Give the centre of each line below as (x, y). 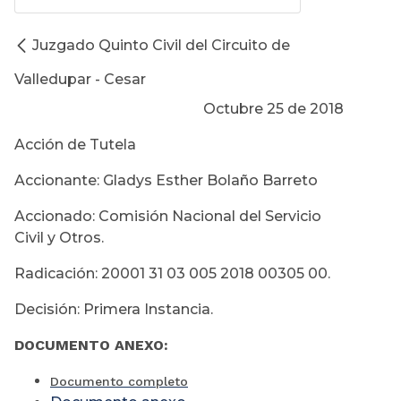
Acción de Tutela (75, 145)
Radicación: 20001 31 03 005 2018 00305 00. (172, 274)
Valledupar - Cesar (80, 80)
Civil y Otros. (59, 238)
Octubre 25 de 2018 (273, 109)
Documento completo (119, 382)
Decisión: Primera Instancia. (114, 310)
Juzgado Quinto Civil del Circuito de (161, 46)
